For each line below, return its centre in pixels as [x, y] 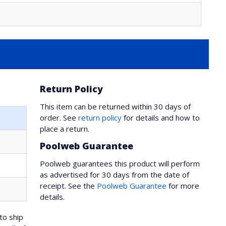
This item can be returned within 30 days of [116, 106]
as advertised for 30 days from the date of [115, 175]
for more [183, 186]
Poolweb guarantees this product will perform [120, 163]
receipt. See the [69, 186]
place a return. [65, 129]
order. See [59, 118]
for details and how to [161, 118]
